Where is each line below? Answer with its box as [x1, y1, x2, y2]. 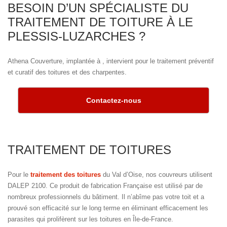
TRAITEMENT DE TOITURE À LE [8, 15, 193, 29]
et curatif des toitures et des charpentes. [8, 68, 127, 76]
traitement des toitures [30, 171, 101, 179]
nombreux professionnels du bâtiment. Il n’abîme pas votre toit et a [8, 193, 204, 201]
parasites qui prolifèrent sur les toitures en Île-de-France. [8, 215, 173, 223]
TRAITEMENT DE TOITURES [8, 143, 171, 157]
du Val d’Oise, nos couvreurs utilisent [101, 171, 212, 179]
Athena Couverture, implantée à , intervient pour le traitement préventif [8, 57, 214, 65]
